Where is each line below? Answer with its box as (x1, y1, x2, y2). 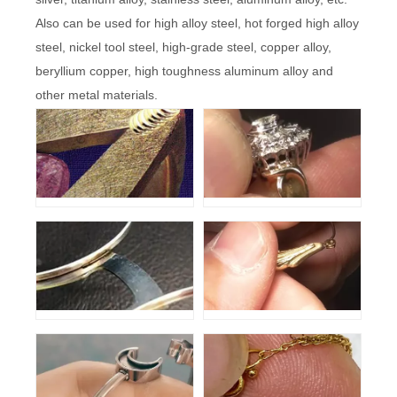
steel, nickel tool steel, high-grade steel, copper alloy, (35, 39, 331, 54)
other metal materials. (35, 87, 158, 102)
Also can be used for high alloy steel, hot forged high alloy (35, 15, 359, 30)
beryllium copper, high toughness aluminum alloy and (35, 63, 333, 78)
